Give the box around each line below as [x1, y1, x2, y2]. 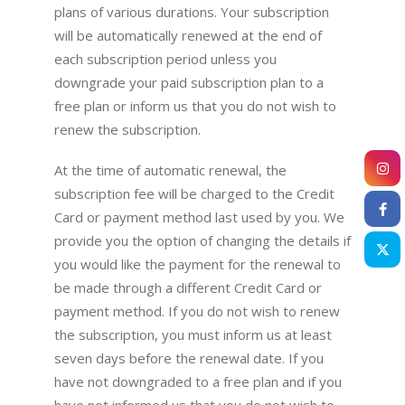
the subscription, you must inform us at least [54, 325, 332, 344]
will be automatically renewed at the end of [54, 26, 322, 44]
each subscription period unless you [54, 50, 277, 68]
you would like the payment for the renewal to [54, 254, 341, 273]
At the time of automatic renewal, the [54, 160, 287, 179]
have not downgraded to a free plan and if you [54, 372, 342, 391]
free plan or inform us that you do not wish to [54, 97, 336, 115]
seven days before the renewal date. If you [54, 348, 324, 367]
